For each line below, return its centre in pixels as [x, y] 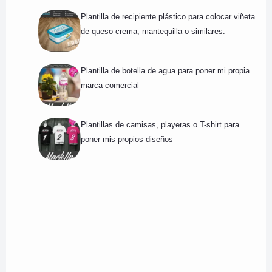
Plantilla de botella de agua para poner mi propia [165, 71]
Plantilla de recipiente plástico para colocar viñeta [168, 17]
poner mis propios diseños [127, 140]
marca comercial [110, 86]
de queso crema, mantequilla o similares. [153, 32]
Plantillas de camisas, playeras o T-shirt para [160, 125]
